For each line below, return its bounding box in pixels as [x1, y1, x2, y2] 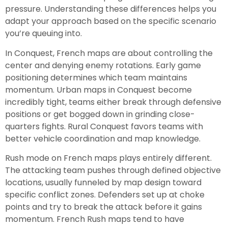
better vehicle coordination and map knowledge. [5, 132, 201, 145]
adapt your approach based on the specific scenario [5, 15, 216, 27]
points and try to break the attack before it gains [5, 201, 202, 213]
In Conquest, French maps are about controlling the [5, 47, 213, 59]
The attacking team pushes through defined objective [5, 164, 221, 176]
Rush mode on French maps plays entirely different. [5, 152, 212, 164]
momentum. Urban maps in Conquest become [5, 83, 192, 96]
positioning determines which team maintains [5, 71, 187, 83]
